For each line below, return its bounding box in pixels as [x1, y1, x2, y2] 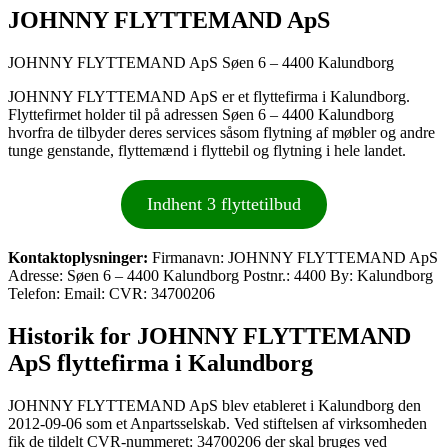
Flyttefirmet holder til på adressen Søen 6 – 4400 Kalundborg [8, 105, 394, 123]
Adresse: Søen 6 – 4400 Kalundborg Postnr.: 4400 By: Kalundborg [8, 266, 433, 284]
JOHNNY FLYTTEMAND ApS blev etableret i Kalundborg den [8, 396, 421, 414]
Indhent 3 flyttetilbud [147, 193, 301, 214]
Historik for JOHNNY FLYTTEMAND [8, 322, 411, 349]
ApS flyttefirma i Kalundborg [8, 349, 313, 376]
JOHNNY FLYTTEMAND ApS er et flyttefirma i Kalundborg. [8, 87, 410, 105]
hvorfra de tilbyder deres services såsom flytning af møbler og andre [8, 123, 435, 141]
